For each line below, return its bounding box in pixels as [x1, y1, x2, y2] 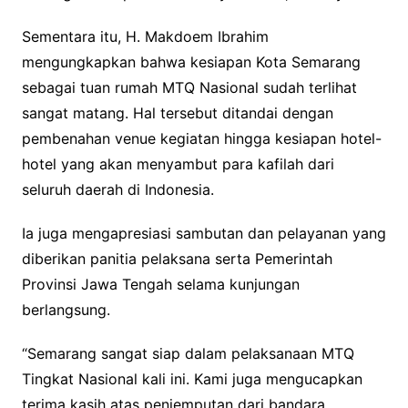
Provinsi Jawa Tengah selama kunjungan [21, 274, 300, 293]
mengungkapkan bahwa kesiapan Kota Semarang [21, 52, 361, 71]
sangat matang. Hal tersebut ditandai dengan [21, 103, 333, 122]
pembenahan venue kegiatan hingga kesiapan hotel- [21, 128, 382, 148]
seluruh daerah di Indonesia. [21, 179, 214, 199]
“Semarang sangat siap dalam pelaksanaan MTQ [21, 343, 354, 362]
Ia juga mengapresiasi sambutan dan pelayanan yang [21, 223, 386, 242]
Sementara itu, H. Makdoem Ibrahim [21, 26, 269, 46]
